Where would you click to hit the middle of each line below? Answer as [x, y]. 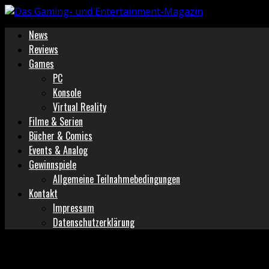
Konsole [67, 92]
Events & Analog [58, 150]
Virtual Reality [80, 107]
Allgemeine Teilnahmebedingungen [116, 179]
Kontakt [43, 193]
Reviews [44, 49]
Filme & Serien [56, 121]
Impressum [74, 208]
